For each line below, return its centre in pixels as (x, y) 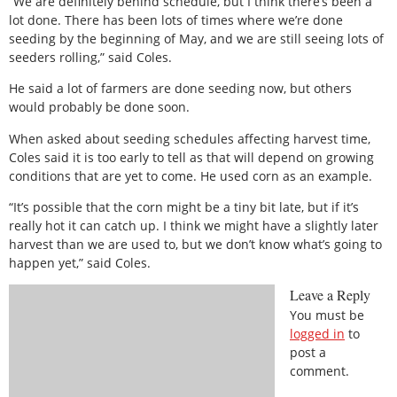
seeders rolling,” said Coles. (90, 57)
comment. (319, 371)
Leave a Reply (330, 295)
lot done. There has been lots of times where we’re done (176, 19)
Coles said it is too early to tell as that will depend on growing (191, 157)
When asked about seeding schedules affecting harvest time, (190, 138)
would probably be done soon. (99, 107)
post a (308, 353)
